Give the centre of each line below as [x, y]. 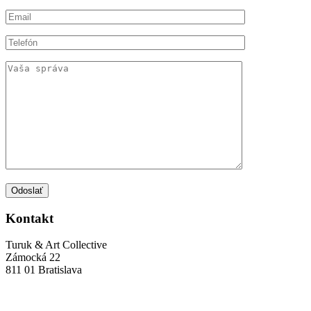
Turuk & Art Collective [56, 245]
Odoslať [27, 190]
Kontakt [30, 218]
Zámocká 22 [33, 258]
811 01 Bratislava [44, 270]
